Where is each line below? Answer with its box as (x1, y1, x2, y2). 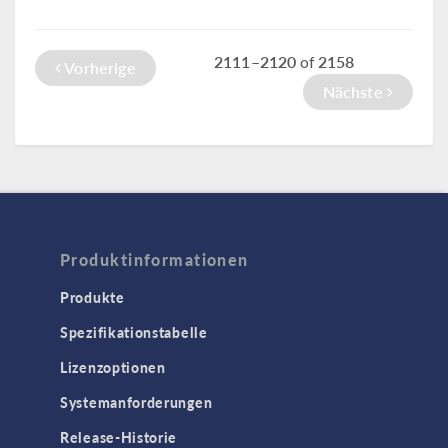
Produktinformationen (60, 247, 249, 271)
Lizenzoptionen (60, 356, 166, 377)
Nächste (322, 79, 387, 103)
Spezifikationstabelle (60, 321, 208, 342)
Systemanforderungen (60, 391, 213, 412)
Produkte (60, 286, 125, 307)
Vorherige (61, 55, 136, 79)
